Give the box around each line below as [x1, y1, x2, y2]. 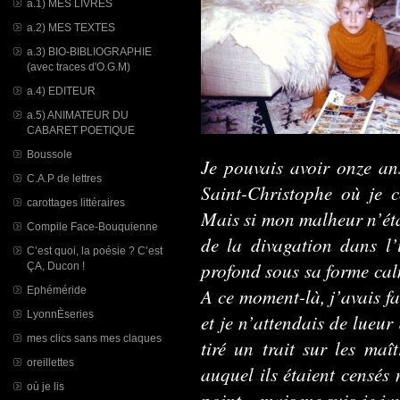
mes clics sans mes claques [27, 332, 162, 344]
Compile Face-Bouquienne [27, 221, 158, 232]
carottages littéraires [27, 196, 125, 208]
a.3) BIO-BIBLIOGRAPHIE [27, 46, 152, 57]
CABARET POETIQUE [27, 124, 135, 136]
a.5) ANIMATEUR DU [27, 109, 129, 121]
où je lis [27, 380, 64, 392]
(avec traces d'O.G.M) [27, 61, 130, 72]
